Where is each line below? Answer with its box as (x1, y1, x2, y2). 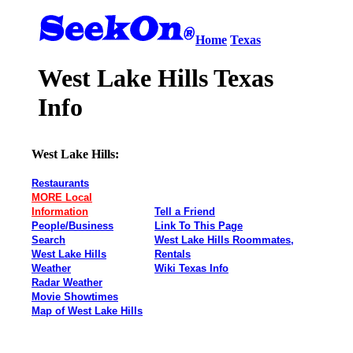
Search (32, 233, 65, 246)
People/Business (32, 219, 113, 232)
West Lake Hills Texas (38, 64, 273, 93)
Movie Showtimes (32, 290, 118, 303)
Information (32, 205, 88, 217)
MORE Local (32, 191, 92, 203)
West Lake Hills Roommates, (154, 233, 294, 246)
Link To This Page (154, 219, 243, 232)
